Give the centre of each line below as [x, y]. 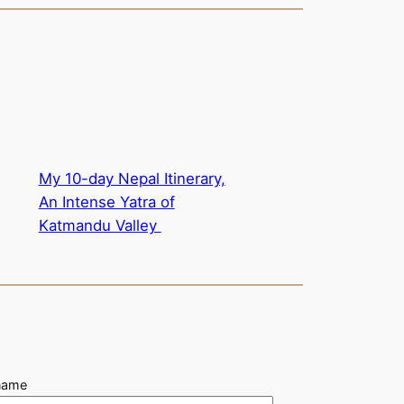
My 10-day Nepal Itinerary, [132, 179]
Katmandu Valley [100, 226]
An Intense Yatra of [106, 202]
